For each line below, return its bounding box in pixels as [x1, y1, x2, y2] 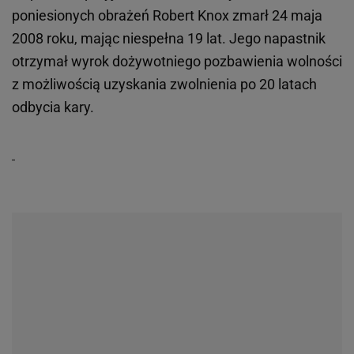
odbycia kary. [12, 99, 94, 116]
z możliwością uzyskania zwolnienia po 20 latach [12, 76, 317, 93]
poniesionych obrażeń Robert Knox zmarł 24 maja [12, 7, 322, 24]
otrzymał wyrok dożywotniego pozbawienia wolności [12, 53, 342, 70]
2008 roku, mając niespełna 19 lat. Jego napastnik [12, 30, 326, 47]
